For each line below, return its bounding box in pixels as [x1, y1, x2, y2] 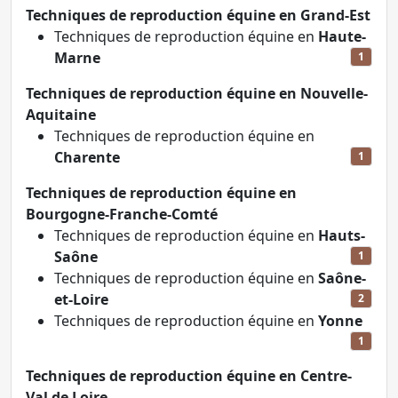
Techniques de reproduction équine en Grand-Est [26, 5, 370, 25]
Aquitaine [26, 105, 96, 124]
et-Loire [54, 290, 108, 309]
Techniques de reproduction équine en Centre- [26, 366, 352, 386]
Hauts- [318, 226, 365, 245]
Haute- [318, 27, 366, 46]
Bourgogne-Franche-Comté [26, 204, 218, 224]
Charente [54, 147, 120, 167]
